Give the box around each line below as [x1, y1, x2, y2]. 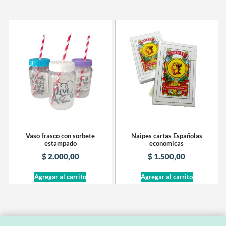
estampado [44, 139, 77, 148]
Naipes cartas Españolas [131, 132, 202, 140]
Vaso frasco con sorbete [26, 132, 95, 140]
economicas [149, 139, 184, 148]
